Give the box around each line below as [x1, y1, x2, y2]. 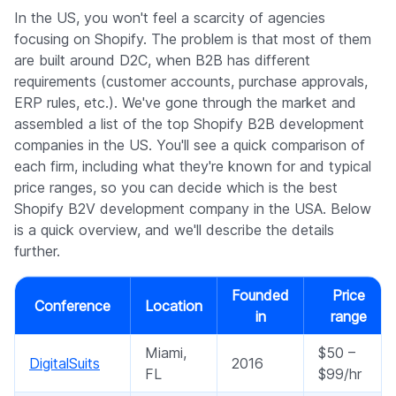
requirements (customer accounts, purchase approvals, [14, 72, 368, 91]
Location [145, 297, 202, 316]
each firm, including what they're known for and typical [14, 157, 371, 176]
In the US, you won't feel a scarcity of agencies [14, 9, 325, 27]
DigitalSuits [29, 354, 100, 373]
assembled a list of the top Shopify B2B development [14, 115, 364, 133]
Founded [232, 286, 289, 305]
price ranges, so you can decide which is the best [14, 179, 338, 197]
